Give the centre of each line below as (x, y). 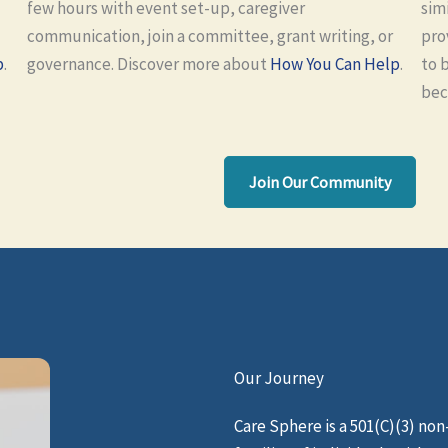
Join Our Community (320, 182)
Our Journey (279, 378)
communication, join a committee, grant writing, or (210, 36)
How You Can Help (335, 64)
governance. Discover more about (149, 64)
